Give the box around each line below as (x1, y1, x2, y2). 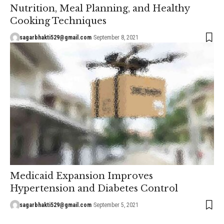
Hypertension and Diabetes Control (10, 182, 178, 194)
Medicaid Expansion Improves (10, 170, 153, 181)
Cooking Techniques (10, 15, 106, 26)
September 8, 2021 (93, 33, 138, 41)
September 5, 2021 (93, 201, 138, 208)
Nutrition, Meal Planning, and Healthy (10, 2, 190, 14)
